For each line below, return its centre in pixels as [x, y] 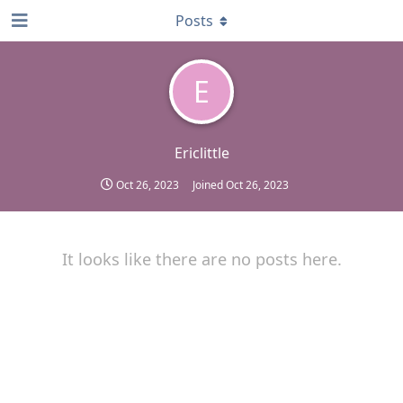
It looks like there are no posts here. [201, 259]
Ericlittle [201, 153]
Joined [209, 185]
